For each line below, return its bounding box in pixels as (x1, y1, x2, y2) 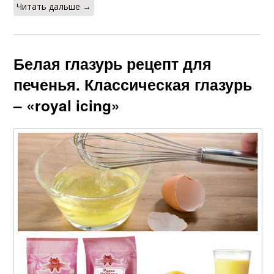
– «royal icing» (13, 94, 120, 117)
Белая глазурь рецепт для (13, 53, 212, 75)
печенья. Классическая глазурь (13, 73, 253, 96)
